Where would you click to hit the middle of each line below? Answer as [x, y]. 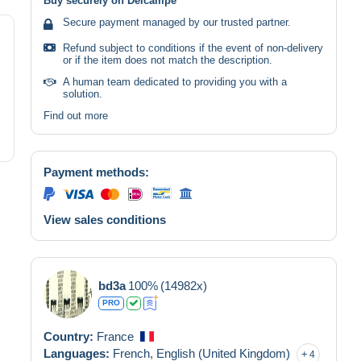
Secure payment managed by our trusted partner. [177, 22]
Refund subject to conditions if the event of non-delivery [193, 48]
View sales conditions [105, 219]
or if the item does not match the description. [168, 60]
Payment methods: [96, 172]
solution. [83, 93]
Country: [70, 336]
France [115, 336]
